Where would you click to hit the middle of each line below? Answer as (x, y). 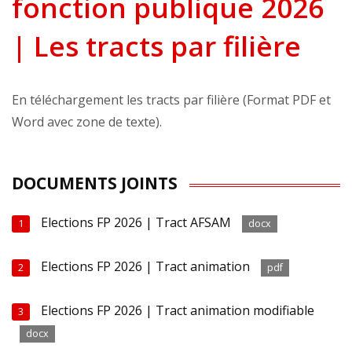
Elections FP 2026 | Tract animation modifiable (178, 311)
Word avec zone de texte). (87, 122)
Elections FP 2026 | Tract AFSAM (136, 223)
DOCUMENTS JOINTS (95, 183)
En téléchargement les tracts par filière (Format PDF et (171, 100)
